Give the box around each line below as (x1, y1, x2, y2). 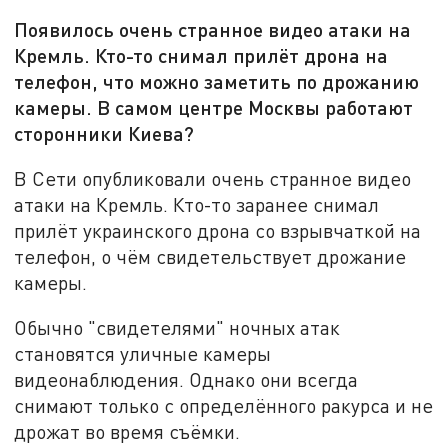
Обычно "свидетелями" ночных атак (14, 316, 341, 340)
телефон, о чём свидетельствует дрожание (14, 244, 407, 268)
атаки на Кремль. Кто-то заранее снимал (14, 192, 380, 216)
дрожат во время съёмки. (14, 420, 241, 444)
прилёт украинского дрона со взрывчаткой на (14, 218, 422, 242)
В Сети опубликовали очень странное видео (14, 166, 412, 190)
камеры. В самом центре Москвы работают (14, 95, 414, 120)
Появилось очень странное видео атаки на (14, 17, 412, 42)
